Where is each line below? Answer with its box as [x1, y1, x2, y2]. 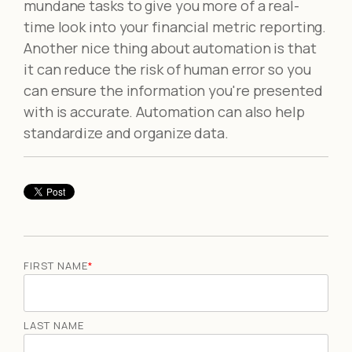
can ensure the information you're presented [24, 80, 323, 100]
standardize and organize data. [24, 123, 229, 142]
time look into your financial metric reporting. [24, 16, 327, 36]
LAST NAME [24, 317, 84, 332]
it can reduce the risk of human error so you [24, 59, 311, 79]
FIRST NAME [24, 258, 88, 273]
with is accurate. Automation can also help [24, 101, 305, 121]
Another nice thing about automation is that [24, 38, 317, 57]
